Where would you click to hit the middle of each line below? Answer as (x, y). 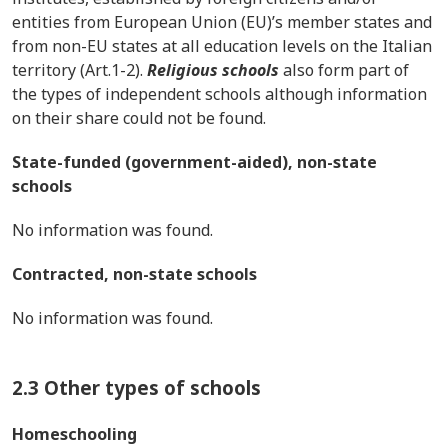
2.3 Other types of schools (136, 387)
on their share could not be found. (139, 118)
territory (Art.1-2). (79, 70)
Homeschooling (74, 434)
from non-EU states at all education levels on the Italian (222, 46)
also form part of (346, 70)
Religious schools (215, 70)
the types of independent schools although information (219, 94)
